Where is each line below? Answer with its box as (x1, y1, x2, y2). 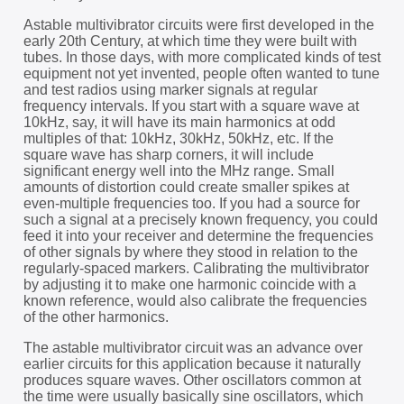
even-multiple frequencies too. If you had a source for (23, 195, 360, 211)
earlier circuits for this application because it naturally (23, 355, 361, 372)
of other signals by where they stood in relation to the (23, 243, 358, 260)
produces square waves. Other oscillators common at (23, 372, 361, 388)
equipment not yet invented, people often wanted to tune (23, 65, 380, 81)
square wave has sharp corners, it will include (23, 146, 314, 162)
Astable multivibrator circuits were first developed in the (23, 16, 374, 32)
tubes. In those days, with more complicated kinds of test (23, 49, 381, 65)
